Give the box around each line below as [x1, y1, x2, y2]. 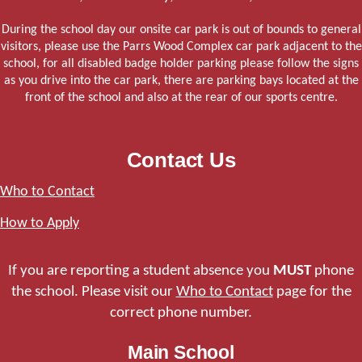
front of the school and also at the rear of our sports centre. [24, 91, 338, 105]
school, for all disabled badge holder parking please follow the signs [3, 57, 359, 71]
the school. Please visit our [11, 284, 176, 301]
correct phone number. [110, 305, 252, 322]
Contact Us [126, 148, 236, 173]
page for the [272, 284, 351, 301]
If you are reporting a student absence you [8, 263, 273, 280]
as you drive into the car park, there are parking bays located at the [3, 74, 359, 88]
